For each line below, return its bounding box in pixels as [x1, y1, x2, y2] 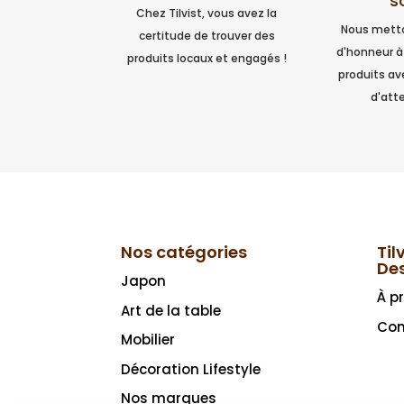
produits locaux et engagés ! [126, 50, 287, 67]
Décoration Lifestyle [121, 359, 262, 379]
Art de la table [121, 300, 222, 320]
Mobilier [121, 330, 176, 350]
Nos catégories [121, 241, 248, 264]
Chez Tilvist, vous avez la [136, 5, 278, 22]
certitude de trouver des [138, 28, 275, 44]
